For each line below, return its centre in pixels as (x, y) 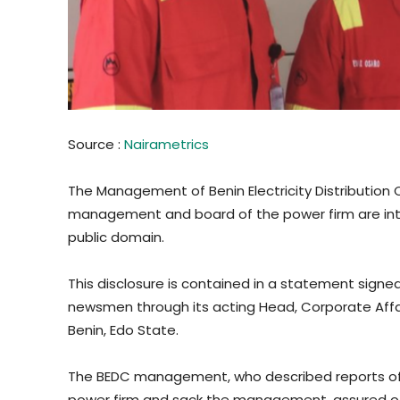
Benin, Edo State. (123, 329)
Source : (96, 144)
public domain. (116, 237)
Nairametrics (167, 144)
